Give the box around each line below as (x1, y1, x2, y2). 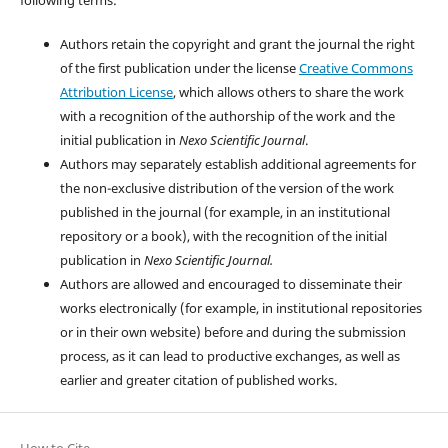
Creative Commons (298, 58, 413, 77)
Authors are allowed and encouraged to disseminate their (59, 274, 402, 293)
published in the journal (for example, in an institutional (59, 202, 390, 221)
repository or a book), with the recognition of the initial (59, 226, 387, 245)
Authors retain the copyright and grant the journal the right (59, 34, 415, 53)
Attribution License (59, 82, 173, 101)
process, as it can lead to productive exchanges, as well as (59, 346, 400, 365)
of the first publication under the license (59, 58, 299, 77)
